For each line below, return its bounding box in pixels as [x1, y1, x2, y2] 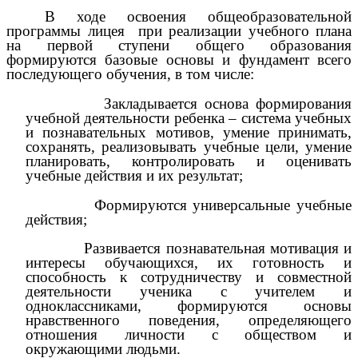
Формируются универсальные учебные [93, 196, 352, 213]
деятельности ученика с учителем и [26, 283, 352, 300]
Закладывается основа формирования [103, 94, 352, 112]
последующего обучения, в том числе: [6, 66, 254, 83]
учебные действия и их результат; [26, 166, 243, 184]
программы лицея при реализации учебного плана [6, 22, 352, 40]
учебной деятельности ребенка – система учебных [26, 109, 352, 126]
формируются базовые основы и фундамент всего [6, 51, 352, 69]
